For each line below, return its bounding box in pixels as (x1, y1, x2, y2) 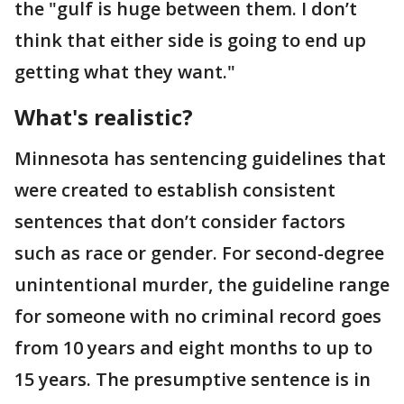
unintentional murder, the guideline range (14, 272, 390, 298)
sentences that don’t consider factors (14, 209, 345, 234)
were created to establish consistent (14, 178, 335, 203)
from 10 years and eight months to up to (14, 335, 372, 361)
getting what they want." (14, 60, 235, 85)
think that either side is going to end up (14, 28, 366, 53)
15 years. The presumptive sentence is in (14, 367, 371, 392)
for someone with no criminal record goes (14, 304, 381, 329)
